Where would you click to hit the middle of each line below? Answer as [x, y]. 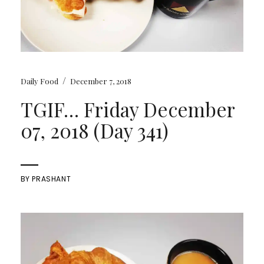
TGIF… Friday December [127, 109]
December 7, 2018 [100, 81]
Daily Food [39, 81]
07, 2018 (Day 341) [94, 131]
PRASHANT [52, 179]
